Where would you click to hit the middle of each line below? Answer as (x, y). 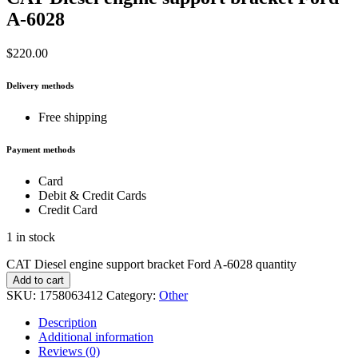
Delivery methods (40, 86)
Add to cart (38, 280)
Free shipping (73, 117)
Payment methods (41, 150)
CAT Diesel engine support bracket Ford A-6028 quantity (151, 265)
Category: (133, 296)
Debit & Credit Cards (92, 196)
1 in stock (31, 237)
